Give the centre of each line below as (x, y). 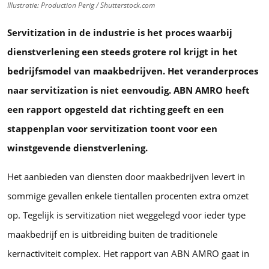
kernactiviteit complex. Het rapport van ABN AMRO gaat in (128, 253)
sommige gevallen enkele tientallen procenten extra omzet (128, 195)
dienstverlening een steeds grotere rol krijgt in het (122, 51)
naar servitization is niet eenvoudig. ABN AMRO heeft (128, 90)
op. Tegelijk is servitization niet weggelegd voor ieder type (126, 215)
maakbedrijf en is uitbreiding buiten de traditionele (112, 234)
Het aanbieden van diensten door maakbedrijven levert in (126, 176)
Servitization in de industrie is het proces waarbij (120, 32)
